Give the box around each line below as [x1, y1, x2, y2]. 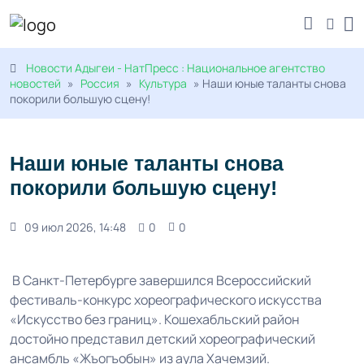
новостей [10, 76, 61, 92]
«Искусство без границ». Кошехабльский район [10, 310, 299, 329]
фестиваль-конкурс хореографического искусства [10, 291, 322, 310]
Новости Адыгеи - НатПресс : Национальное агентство [26, 60, 325, 76]
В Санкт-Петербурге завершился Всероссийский [10, 271, 311, 290]
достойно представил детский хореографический [10, 330, 315, 349]
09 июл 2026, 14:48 [24, 219, 126, 236]
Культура [139, 76, 187, 92]
